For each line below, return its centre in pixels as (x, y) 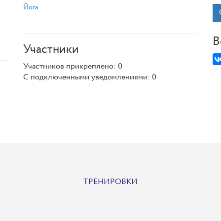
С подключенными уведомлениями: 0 (90, 77)
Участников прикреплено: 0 (73, 66)
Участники (51, 50)
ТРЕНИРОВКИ (110, 182)
